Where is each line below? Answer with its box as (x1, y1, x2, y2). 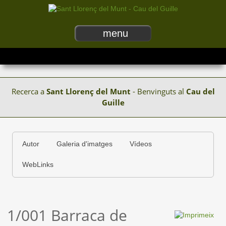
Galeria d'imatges (56, 140, 113, 148)
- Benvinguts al (130, 86, 186, 97)
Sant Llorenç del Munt (46, 86, 131, 97)
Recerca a (11, 86, 46, 97)
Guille (101, 97, 125, 108)
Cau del (186, 86, 215, 97)
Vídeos (130, 140, 152, 148)
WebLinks (22, 161, 54, 169)
